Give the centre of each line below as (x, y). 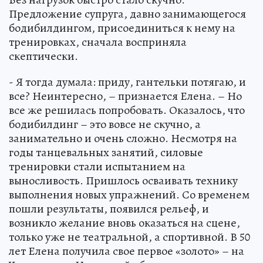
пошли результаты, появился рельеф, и (109, 208)
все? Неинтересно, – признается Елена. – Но (125, 96)
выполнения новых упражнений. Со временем (129, 194)
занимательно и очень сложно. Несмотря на (123, 138)
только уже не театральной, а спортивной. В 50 (129, 237)
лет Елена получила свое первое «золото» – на (127, 251)
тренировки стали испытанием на (97, 166)
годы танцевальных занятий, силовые (106, 152)
